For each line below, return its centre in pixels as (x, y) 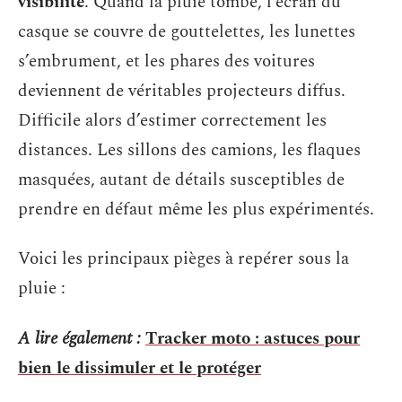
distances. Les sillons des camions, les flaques (189, 150)
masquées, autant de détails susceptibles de (181, 179)
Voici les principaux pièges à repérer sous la (184, 259)
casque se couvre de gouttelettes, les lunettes (187, 31)
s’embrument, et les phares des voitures (166, 61)
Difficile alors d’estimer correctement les (172, 120)
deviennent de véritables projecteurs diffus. (182, 91)
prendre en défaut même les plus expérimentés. (196, 209)
